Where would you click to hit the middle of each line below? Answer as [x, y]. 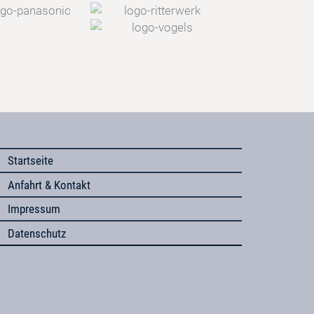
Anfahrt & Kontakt [49, 185]
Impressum [34, 209]
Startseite [31, 161]
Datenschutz [37, 233]
